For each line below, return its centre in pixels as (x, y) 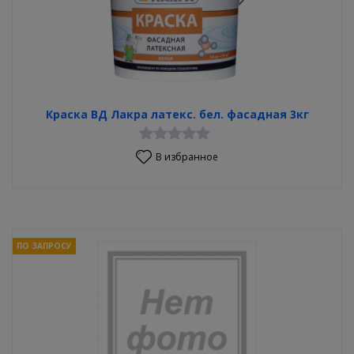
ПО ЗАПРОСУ (44, 246)
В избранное (187, 157)
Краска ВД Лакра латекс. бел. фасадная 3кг (177, 114)
